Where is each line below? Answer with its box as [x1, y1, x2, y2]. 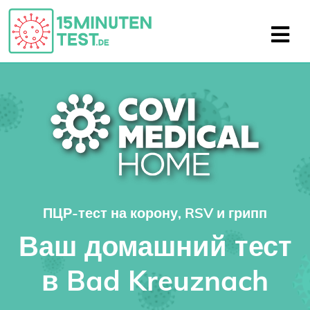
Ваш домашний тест [18, 228, 292, 263]
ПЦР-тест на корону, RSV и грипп [43, 204, 267, 221]
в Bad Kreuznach [42, 263, 268, 298]
